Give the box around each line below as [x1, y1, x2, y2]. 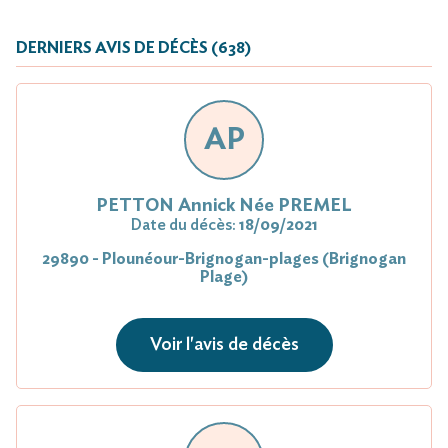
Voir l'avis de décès [149, 335, 299, 354]
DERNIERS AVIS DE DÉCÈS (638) [16, 39, 251, 56]
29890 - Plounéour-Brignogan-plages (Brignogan [42, 250, 406, 267]
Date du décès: [130, 216, 239, 233]
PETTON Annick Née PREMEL [96, 196, 352, 215]
